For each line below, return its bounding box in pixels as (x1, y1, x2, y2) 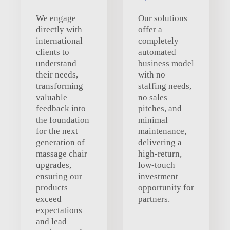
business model (138, 58, 194, 68)
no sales (138, 92, 167, 102)
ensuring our (36, 171, 82, 181)
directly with (36, 24, 82, 34)
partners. (138, 194, 170, 204)
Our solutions (138, 13, 187, 23)
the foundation (36, 114, 89, 125)
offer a (138, 24, 162, 34)
